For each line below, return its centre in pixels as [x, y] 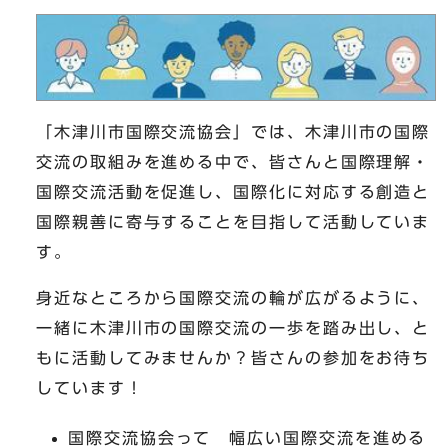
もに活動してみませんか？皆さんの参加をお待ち [233, 357]
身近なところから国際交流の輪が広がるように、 [233, 297]
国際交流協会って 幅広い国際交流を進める [247, 437]
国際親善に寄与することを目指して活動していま [233, 221]
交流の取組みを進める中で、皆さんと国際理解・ [233, 161]
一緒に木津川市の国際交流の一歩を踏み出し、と [233, 327]
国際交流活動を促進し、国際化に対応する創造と [233, 191]
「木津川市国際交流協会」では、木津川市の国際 [233, 131]
